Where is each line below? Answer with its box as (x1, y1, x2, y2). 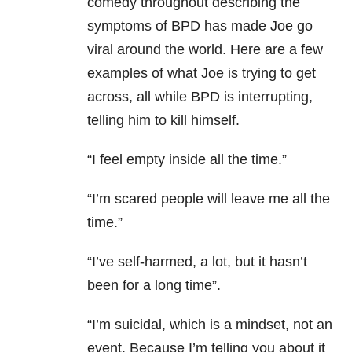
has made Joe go (200, 18, 313, 35)
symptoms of (87, 18, 171, 35)
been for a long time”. (87, 277, 221, 294)
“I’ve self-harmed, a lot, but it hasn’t (87, 254, 307, 270)
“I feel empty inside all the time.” (87, 152, 287, 168)
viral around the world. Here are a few (87, 42, 323, 58)
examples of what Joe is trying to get (87, 65, 316, 82)
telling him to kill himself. (87, 112, 240, 129)
